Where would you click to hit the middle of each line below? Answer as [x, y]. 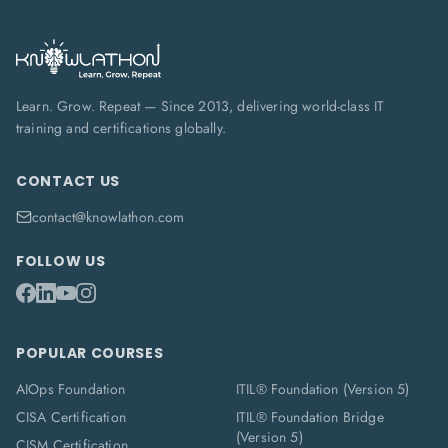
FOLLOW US [61, 261]
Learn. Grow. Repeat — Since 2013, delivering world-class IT [200, 106]
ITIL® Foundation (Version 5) [323, 389]
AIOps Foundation [71, 389]
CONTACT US [68, 181]
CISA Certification [71, 417]
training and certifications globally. [121, 128]
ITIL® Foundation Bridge [310, 417]
